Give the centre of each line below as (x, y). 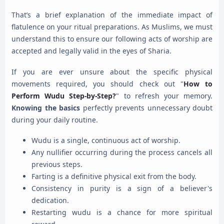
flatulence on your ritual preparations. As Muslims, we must (112, 27)
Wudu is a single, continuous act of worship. (106, 140)
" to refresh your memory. (164, 95)
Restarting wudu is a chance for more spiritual (122, 212)
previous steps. (57, 164)
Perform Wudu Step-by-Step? (64, 95)
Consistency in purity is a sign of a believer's (122, 188)
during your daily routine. (55, 119)
